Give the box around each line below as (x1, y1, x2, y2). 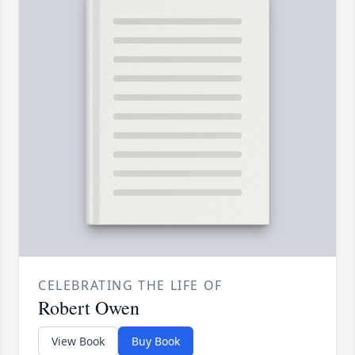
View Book (52, 334, 105, 349)
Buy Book (132, 334, 180, 349)
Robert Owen (38, 295, 139, 321)
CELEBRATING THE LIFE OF (38, 277, 223, 295)
